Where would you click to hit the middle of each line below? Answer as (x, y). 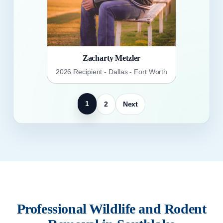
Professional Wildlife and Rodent (111, 209)
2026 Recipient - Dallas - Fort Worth (111, 72)
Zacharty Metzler (111, 58)
